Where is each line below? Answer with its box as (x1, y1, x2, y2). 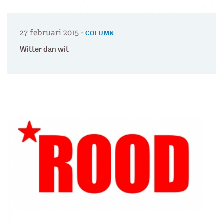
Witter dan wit (20, 44, 69, 54)
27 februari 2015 (20, 28, 79, 38)
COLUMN (85, 29, 114, 38)
